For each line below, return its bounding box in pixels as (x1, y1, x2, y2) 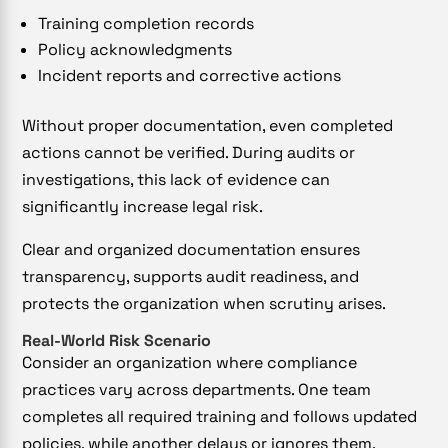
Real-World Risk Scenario (22, 330, 212, 352)
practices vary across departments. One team (22, 379, 372, 401)
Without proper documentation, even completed (22, 115, 394, 137)
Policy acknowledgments (38, 39, 233, 61)
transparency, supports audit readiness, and (22, 266, 360, 288)
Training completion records (38, 13, 255, 35)
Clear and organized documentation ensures (22, 239, 361, 261)
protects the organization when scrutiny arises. (22, 293, 387, 315)
